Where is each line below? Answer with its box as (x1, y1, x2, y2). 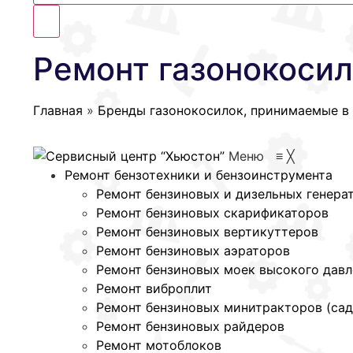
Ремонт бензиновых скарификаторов (96, 205, 329, 221)
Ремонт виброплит (96, 281, 212, 297)
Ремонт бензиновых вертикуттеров (96, 224, 318, 240)
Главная (33, 102, 83, 118)
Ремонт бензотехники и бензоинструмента (65, 167, 333, 184)
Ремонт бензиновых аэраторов (96, 243, 290, 259)
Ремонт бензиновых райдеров (96, 318, 284, 335)
